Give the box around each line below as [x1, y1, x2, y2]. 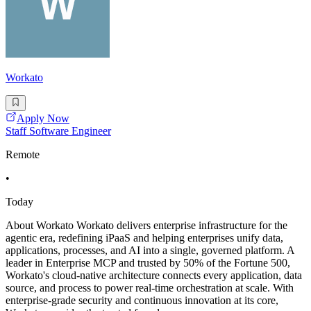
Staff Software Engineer [6, 124, 111, 137]
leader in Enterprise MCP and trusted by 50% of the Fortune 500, [6, 256, 290, 269]
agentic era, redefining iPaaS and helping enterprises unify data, [6, 231, 283, 244]
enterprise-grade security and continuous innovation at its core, [6, 294, 278, 306]
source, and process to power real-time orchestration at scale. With [6, 281, 294, 294]
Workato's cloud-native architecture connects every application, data [6, 269, 302, 281]
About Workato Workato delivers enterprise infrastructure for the [6, 219, 287, 231]
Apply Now [17, 112, 69, 124]
